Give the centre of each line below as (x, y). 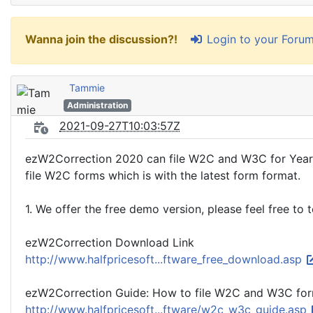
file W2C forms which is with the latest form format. (163, 175)
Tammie (87, 88)
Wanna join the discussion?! (103, 39)
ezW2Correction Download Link (110, 242)
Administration (97, 105)
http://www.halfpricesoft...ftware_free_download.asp (165, 259)
